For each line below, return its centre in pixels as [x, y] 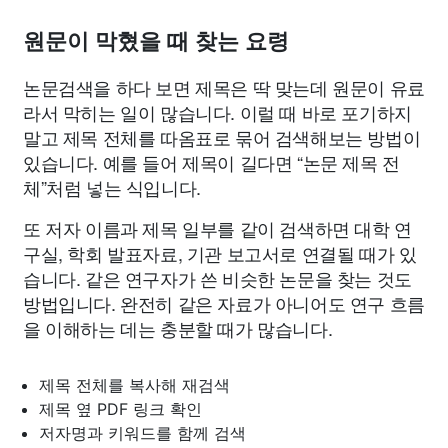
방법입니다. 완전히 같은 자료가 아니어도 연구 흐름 [224, 303]
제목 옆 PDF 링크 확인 [120, 409]
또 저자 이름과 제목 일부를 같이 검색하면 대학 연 [217, 228]
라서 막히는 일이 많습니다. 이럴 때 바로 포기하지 [217, 112]
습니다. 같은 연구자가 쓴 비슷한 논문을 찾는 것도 [217, 278]
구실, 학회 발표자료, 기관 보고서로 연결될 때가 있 [220, 253]
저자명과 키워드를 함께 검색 [142, 433]
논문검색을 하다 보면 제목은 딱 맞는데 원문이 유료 [224, 87]
